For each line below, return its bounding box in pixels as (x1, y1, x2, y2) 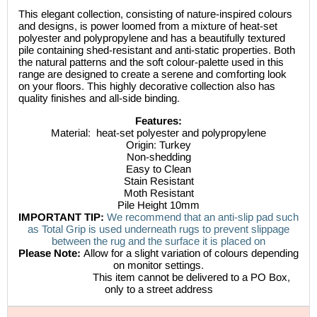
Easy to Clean (126, 163, 191, 175)
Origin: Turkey (126, 139, 191, 151)
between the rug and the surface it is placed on (52, 235, 265, 248)
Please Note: (18, 247, 83, 260)
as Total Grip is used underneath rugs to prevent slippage (28, 223, 289, 236)
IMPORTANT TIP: (18, 211, 104, 224)
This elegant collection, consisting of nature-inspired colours (18, 8, 292, 21)
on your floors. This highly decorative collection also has (18, 80, 275, 93)
